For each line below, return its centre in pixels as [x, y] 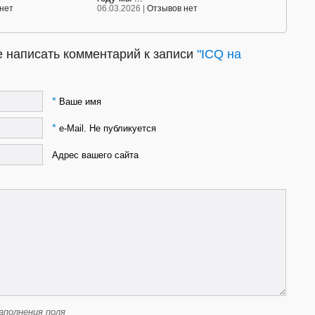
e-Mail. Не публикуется [106, 128]
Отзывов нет [172, 9]
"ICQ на [219, 54]
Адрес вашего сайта [95, 155]
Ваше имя [78, 101]
